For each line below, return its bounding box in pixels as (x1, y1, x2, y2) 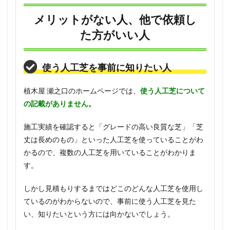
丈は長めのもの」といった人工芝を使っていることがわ (24, 135, 203, 144)
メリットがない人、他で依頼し (33, 12, 197, 27)
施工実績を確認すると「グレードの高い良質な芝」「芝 (24, 122, 203, 131)
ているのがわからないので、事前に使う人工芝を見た (24, 197, 196, 206)
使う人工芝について (140, 86, 205, 95)
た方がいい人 (80, 28, 150, 42)
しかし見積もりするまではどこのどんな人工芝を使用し (24, 184, 203, 193)
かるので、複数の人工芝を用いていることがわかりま (24, 148, 196, 157)
